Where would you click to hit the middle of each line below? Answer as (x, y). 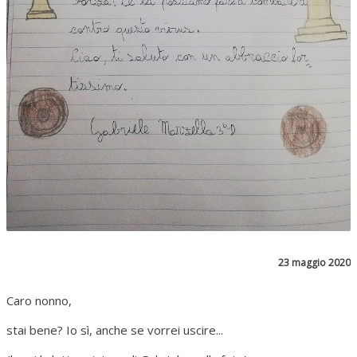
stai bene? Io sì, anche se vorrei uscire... (115, 330)
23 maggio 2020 (314, 263)
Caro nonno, (39, 300)
